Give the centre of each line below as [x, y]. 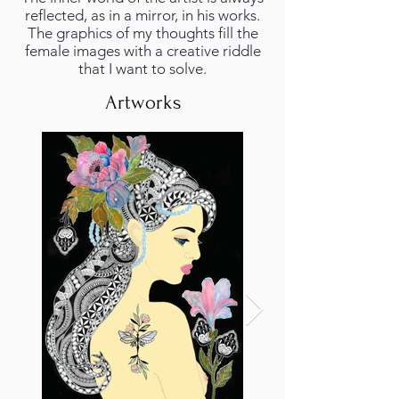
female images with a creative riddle [142, 51]
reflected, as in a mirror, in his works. [142, 15]
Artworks [142, 102]
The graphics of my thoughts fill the [142, 33]
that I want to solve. [142, 69]
